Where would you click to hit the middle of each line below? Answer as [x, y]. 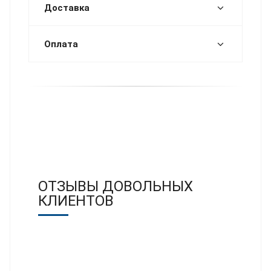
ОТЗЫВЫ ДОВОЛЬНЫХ [116, 186]
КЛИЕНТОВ [76, 201]
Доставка [67, 8]
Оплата [61, 44]
